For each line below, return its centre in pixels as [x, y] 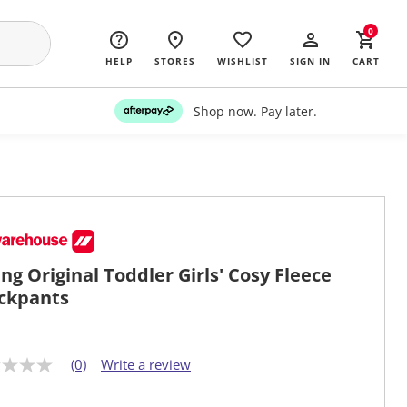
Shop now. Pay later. [255, 111]
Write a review [146, 365]
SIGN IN [310, 61]
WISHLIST [243, 61]
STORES [175, 61]
